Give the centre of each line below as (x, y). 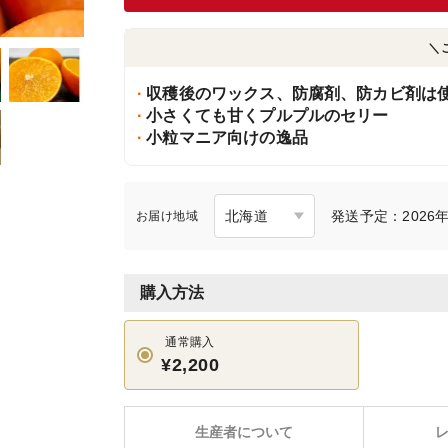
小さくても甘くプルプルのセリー (265, 115)
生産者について (244, 432)
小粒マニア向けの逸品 (225, 137)
